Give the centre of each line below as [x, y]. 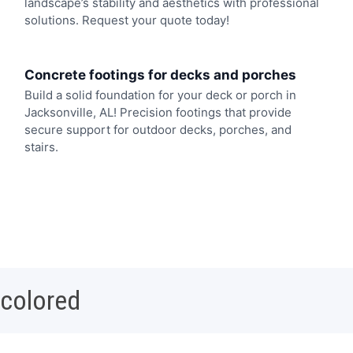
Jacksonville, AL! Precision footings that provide [158, 112]
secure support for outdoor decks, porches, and [158, 129]
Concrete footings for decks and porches [160, 74]
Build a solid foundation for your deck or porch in [160, 95]
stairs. [41, 147]
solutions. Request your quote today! [126, 20]
